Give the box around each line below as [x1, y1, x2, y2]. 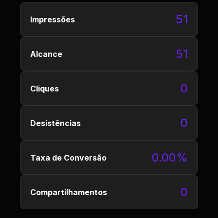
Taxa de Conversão [30, 152, 107, 163]
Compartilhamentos [30, 187, 107, 197]
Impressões [30, 14, 75, 24]
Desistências [30, 118, 81, 128]
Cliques [30, 83, 59, 93]
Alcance [30, 49, 62, 59]
